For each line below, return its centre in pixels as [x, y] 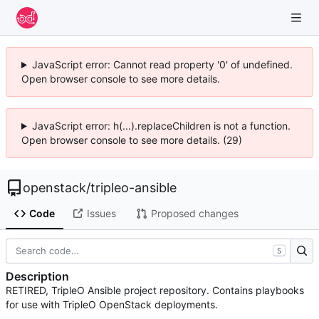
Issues [101, 214]
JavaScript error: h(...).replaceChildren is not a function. [161, 126]
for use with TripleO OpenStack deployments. [112, 305]
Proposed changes [194, 214]
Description [37, 277]
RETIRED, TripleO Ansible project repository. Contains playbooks [155, 291]
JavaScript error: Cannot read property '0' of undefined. [162, 64]
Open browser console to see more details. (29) [132, 140]
